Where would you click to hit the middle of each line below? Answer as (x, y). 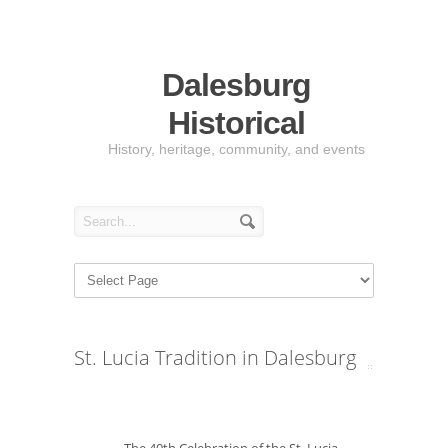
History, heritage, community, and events (236, 149)
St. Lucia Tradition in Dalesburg (215, 357)
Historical (236, 123)
